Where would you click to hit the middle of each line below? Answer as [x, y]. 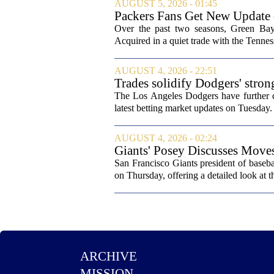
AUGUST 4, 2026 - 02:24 [166, 138]
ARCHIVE [109, 256]
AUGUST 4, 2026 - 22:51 [166, 70]
